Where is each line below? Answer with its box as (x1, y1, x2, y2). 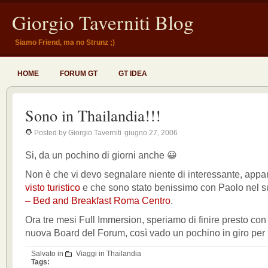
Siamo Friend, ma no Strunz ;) (15, 38, 115, 47)
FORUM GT (60, 69, 98, 78)
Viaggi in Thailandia (76, 249, 141, 258)
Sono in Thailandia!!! (25, 105, 161, 126)
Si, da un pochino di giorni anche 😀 (25, 150, 177, 160)
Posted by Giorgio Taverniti (34, 129, 121, 137)
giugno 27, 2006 (124, 129, 178, 137)
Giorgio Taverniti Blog (12, 9, 194, 35)
